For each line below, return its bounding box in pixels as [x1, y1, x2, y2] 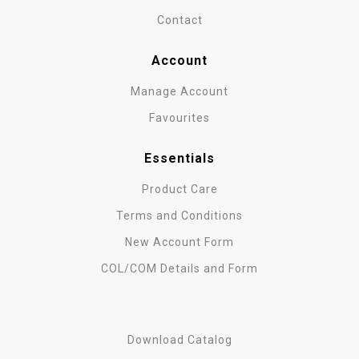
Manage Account [131, 85, 228, 98]
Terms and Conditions [116, 209, 243, 222]
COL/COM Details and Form [101, 262, 258, 275]
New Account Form [125, 236, 234, 248]
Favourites [149, 111, 210, 124]
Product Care [141, 183, 218, 196]
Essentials [144, 151, 215, 166]
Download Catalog [127, 333, 232, 346]
